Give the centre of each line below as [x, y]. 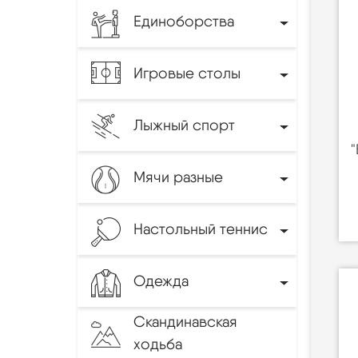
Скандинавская [185, 321]
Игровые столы [187, 73]
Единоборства [184, 21]
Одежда [161, 280]
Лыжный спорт [184, 125]
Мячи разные [178, 177]
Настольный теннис [201, 229]
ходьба [158, 344]
